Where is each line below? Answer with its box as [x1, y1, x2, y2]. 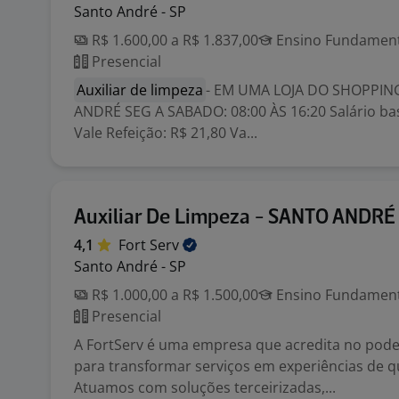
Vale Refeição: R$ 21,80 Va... [74, 123, 257, 142]
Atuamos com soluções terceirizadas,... [74, 378, 336, 397]
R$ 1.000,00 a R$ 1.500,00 [88, 285, 258, 305]
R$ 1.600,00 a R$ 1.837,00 [88, 30, 258, 50]
